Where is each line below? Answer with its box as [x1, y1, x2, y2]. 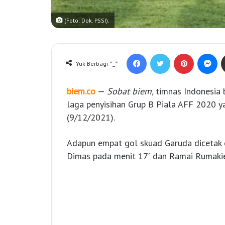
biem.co [67, 85, 95, 97]
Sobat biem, [107, 85, 156, 97]
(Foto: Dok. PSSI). [63, 17, 109, 25]
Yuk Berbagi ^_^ [76, 60, 118, 68]
